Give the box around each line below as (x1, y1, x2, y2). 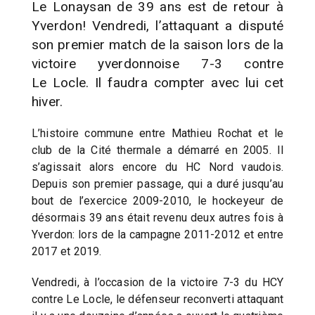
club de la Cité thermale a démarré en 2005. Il (31, 143, 284, 157)
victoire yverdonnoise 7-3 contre (31, 55, 284, 72)
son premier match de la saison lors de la (31, 36, 284, 53)
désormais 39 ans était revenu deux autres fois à (31, 210, 284, 224)
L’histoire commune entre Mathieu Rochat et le (31, 126, 284, 140)
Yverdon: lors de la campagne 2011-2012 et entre (31, 227, 284, 241)
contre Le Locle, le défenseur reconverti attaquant (31, 292, 284, 306)
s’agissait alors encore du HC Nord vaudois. (31, 160, 284, 174)
